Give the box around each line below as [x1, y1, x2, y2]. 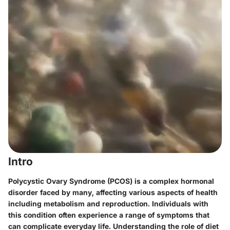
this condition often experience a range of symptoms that [8, 210, 209, 219]
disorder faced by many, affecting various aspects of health [8, 187, 218, 197]
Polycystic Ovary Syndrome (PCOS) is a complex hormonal [8, 176, 214, 185]
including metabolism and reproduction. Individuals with [8, 199, 208, 208]
